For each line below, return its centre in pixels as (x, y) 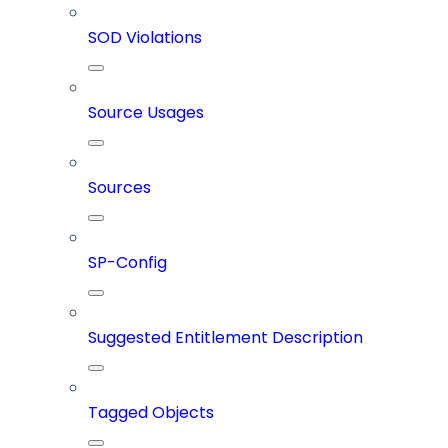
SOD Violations (145, 38)
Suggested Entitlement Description (225, 338)
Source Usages (146, 113)
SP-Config (127, 263)
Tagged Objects (151, 413)
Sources (119, 188)
